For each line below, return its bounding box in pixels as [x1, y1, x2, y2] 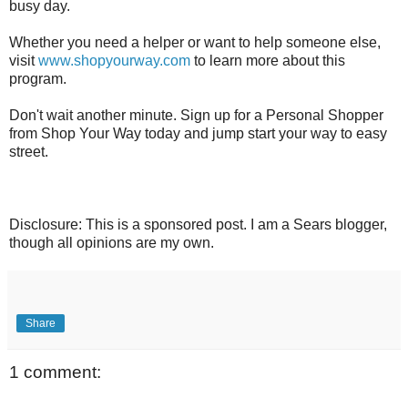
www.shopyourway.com [38, 52, 190, 68]
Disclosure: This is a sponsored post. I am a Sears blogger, [9, 216, 387, 232]
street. [9, 143, 52, 159]
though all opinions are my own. [9, 234, 214, 250]
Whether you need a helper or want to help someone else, [9, 34, 381, 50]
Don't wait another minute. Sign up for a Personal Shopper [9, 107, 383, 123]
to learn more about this [190, 52, 345, 68]
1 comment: [9, 362, 101, 382]
